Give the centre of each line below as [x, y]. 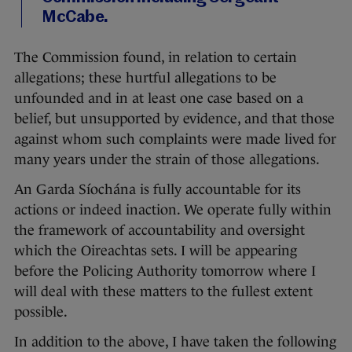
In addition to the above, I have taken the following [175, 342]
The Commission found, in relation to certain [156, 58]
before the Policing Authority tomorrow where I [165, 271]
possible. [41, 312]
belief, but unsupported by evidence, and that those [174, 119]
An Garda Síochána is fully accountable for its [158, 190]
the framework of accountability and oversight [159, 231]
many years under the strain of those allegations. [167, 160]
